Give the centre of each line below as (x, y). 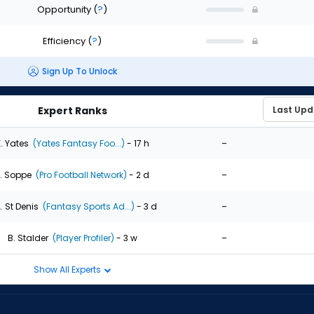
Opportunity (65, 9)
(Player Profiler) (82, 238)
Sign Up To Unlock (79, 71)
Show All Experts (68, 269)
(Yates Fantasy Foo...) (77, 143)
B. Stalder (28, 238)
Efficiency (65, 41)
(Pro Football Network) (80, 175)
